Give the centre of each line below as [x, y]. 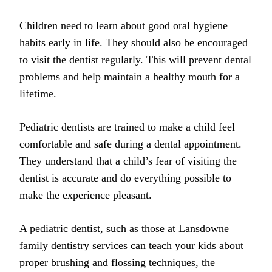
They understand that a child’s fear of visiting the [128, 161]
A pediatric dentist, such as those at [99, 228]
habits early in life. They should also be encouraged [134, 42]
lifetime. [38, 93]
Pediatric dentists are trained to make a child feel [127, 127]
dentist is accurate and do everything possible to [125, 178]
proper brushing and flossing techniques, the [117, 262]
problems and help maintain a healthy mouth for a [130, 76]
